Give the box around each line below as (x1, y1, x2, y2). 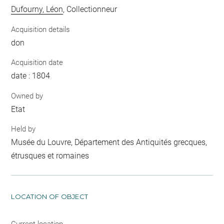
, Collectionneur (63, 4, 117, 14)
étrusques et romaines (11, 151, 89, 161)
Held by (11, 124, 36, 134)
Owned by (11, 91, 43, 100)
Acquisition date (11, 58, 63, 67)
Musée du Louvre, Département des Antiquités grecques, (11, 137, 207, 147)
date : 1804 (11, 71, 50, 81)
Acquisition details (11, 24, 70, 34)
